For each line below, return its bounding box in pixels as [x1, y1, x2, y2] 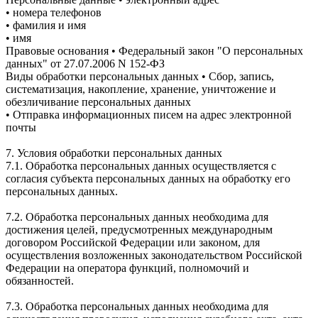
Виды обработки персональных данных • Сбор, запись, [6, 70, 274, 82]
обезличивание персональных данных [6, 95, 191, 108]
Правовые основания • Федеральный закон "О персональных [6, 44, 303, 57]
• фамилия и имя [6, 18, 86, 31]
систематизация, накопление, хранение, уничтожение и [6, 82, 276, 95]
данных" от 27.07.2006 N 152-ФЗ [6, 57, 165, 70]
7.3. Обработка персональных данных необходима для [6, 300, 268, 312]
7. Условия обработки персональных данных [6, 146, 222, 159]
